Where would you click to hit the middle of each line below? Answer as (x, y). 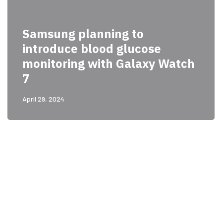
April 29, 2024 (43, 99)
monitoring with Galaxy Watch (109, 63)
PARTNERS (111, 204)
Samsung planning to (83, 33)
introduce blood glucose (92, 48)
